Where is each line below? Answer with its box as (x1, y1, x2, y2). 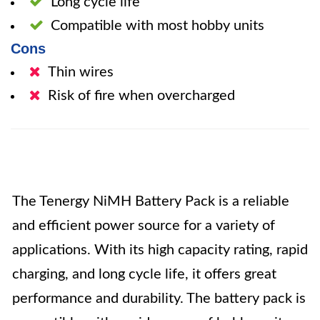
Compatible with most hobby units (51, 19, 264, 33)
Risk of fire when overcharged (48, 89, 235, 103)
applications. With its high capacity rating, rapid (12, 243, 308, 257)
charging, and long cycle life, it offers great (12, 267, 276, 281)
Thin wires (48, 65, 114, 79)
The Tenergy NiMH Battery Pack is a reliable (12, 194, 289, 209)
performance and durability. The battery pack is (12, 291, 306, 306)
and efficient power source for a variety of (12, 219, 275, 233)
